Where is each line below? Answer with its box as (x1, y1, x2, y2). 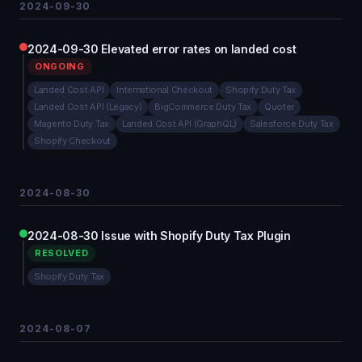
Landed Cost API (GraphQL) (121, 118, 237, 129)
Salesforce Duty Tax (249, 118, 334, 129)
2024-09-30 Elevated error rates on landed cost (27, 42, 297, 56)
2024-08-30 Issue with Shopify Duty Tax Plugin (27, 229, 291, 242)
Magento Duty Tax (34, 118, 109, 129)
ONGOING (35, 61, 85, 72)
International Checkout (116, 84, 213, 95)
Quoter (263, 101, 295, 112)
